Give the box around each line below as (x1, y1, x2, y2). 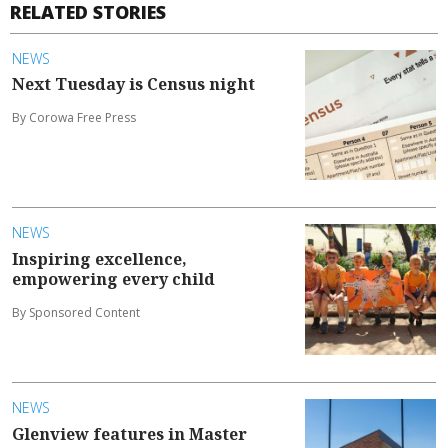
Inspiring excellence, (12, 247, 187, 270)
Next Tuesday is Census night (12, 72, 255, 95)
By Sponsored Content (12, 303, 140, 321)
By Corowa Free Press (12, 108, 136, 126)
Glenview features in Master (12, 422, 247, 445)
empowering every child (12, 267, 215, 290)
